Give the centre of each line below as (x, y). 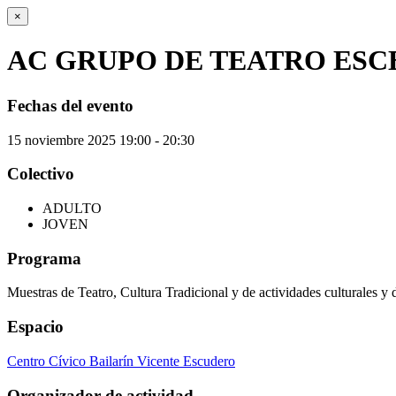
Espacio (35, 327)
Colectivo (41, 174)
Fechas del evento (70, 105)
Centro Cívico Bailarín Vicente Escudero (121, 361)
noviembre (54, 140)
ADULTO (72, 209)
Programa (44, 258)
